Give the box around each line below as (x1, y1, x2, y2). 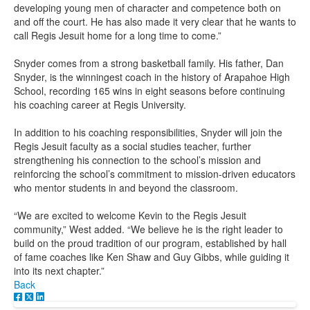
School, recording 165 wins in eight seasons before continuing (14, 84, 285, 98)
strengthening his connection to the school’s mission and (14, 153, 261, 167)
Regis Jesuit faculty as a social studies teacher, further (14, 139, 251, 154)
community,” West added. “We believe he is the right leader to (14, 222, 283, 237)
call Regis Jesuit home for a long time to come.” (14, 28, 224, 43)
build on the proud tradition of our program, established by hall (14, 236, 286, 250)
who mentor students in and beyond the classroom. (14, 181, 241, 195)
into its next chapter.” (14, 264, 104, 278)
